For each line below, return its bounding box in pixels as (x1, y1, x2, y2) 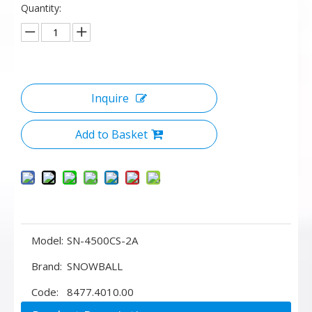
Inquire (91, 91, 129, 106)
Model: (31, 233, 63, 247)
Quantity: (21, 1, 61, 15)
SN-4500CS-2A (67, 233, 138, 247)
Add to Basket (75, 127, 148, 142)
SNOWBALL (67, 259, 123, 273)
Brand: (31, 259, 62, 273)
